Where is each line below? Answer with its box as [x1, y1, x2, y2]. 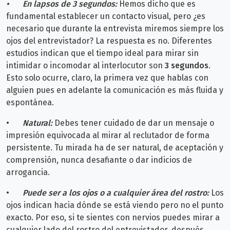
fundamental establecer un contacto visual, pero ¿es [6, 11, 205, 21]
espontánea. [6, 97, 56, 107]
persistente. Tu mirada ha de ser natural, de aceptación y [6, 142, 223, 152]
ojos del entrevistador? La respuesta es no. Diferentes [6, 35, 212, 46]
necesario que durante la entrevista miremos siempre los [6, 23, 224, 33]
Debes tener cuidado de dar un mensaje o [52, 118, 214, 128]
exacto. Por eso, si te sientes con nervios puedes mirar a [6, 212, 220, 222]
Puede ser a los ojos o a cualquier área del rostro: [23, 187, 209, 198]
